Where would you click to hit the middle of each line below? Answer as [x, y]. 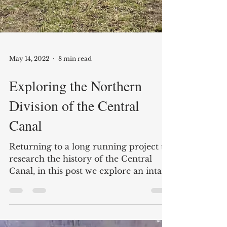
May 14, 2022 [29, 160]
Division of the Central [74, 207]
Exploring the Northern [75, 187]
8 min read [75, 160]
